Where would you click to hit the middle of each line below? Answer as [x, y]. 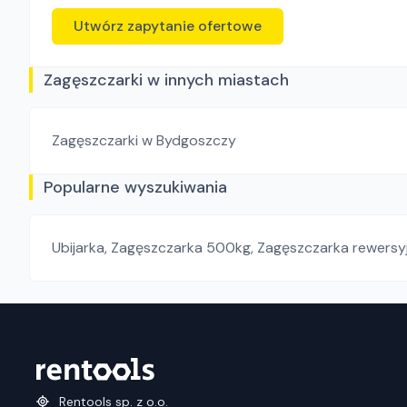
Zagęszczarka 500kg [181, 248]
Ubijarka [78, 248]
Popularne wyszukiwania [135, 187]
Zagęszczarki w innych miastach [166, 80]
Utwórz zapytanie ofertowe [168, 26]
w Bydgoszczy [189, 140]
